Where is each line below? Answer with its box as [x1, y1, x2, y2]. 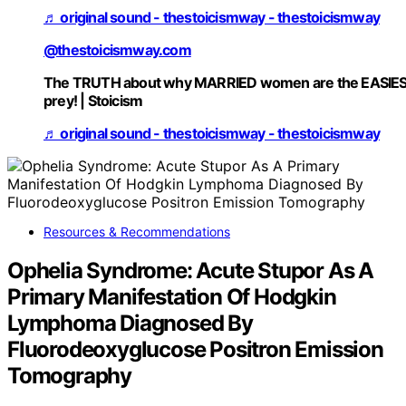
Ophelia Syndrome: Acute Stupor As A [7, 257, 373, 285]
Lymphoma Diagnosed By [7, 310, 253, 337]
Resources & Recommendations [43, 224, 230, 240]
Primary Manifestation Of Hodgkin [7, 284, 336, 311]
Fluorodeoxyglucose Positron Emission [7, 336, 383, 363]
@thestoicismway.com [43, 41, 191, 60]
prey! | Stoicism [43, 92, 143, 111]
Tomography [7, 362, 132, 390]
